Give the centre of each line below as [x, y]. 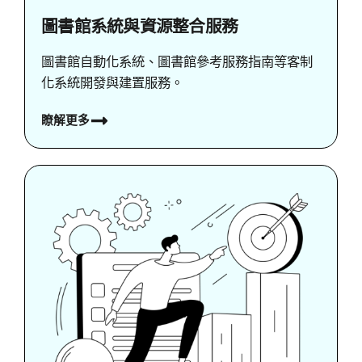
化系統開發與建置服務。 [112, 82]
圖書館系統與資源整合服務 [140, 26]
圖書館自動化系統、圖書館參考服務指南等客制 [177, 61]
